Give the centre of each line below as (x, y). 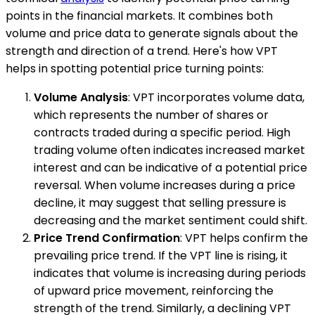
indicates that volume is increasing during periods (170, 274)
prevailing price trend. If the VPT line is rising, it (161, 256)
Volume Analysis (81, 98)
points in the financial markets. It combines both (139, 16)
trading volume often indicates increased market (169, 150)
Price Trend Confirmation (107, 238)
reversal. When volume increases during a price (165, 186)
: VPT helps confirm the (244, 238)
